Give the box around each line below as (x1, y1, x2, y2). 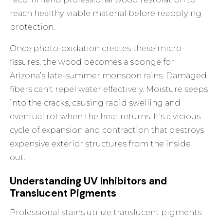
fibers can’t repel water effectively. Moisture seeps (10, 85, 208, 94)
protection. (10, 22, 55, 32)
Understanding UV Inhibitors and (10, 174, 167, 188)
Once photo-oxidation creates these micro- (10, 44, 185, 54)
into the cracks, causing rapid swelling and (10, 98, 181, 108)
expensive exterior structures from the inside (10, 139, 191, 149)
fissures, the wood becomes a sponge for (10, 57, 175, 67)
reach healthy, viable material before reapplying (10, 9, 202, 18)
